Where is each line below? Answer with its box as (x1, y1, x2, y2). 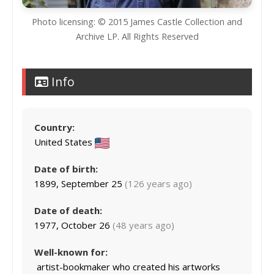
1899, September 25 (34, 177, 125, 190)
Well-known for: (34, 246, 108, 259)
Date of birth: (34, 163, 98, 176)
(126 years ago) (125, 177, 192, 190)
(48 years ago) (113, 219, 174, 232)
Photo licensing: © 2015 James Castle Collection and (32, 16, 242, 28)
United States (34, 136, 95, 149)
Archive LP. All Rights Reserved (75, 31, 199, 43)
